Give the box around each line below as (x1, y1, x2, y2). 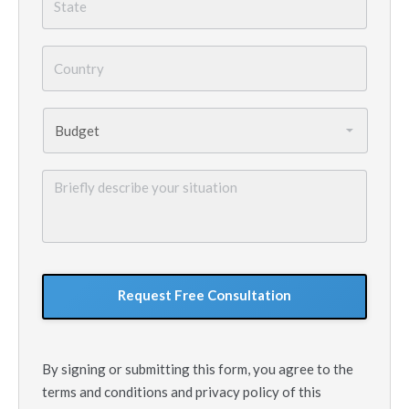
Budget (42, 108, 90, 124)
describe (42, 187, 98, 204)
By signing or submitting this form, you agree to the (42, 361, 353, 377)
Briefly (42, 170, 85, 186)
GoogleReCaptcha (42, 259, 160, 276)
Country (42, 46, 95, 62)
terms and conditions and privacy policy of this (42, 383, 321, 400)
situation (42, 222, 100, 238)
